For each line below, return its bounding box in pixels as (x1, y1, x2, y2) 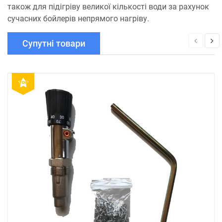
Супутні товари (22, 38, 85, 49)
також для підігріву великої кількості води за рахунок (7, 2, 209, 11)
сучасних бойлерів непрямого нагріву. (7, 14, 149, 23)
